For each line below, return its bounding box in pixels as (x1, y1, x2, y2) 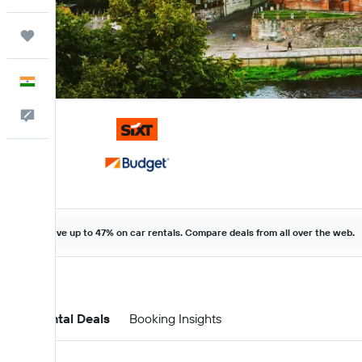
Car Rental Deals (10, 310, 110, 326)
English (55, 74, 90, 89)
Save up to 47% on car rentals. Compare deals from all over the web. (44, 226, 355, 238)
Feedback (55, 108, 104, 123)
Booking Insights (129, 310, 221, 326)
